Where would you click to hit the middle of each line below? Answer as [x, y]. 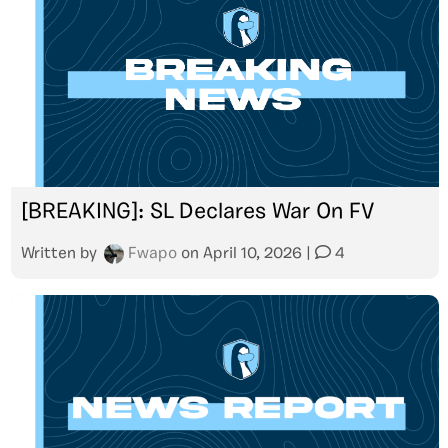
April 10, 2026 [252, 254]
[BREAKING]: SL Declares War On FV [197, 212]
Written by [61, 254]
